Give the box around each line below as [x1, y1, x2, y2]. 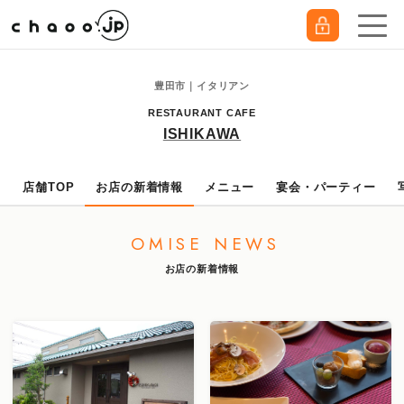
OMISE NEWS [131, 232, 280, 256]
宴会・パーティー [276, 180, 376, 194]
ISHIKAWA [162, 126, 242, 142]
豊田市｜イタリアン [153, 80, 251, 91]
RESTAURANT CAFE [147, 107, 256, 118]
